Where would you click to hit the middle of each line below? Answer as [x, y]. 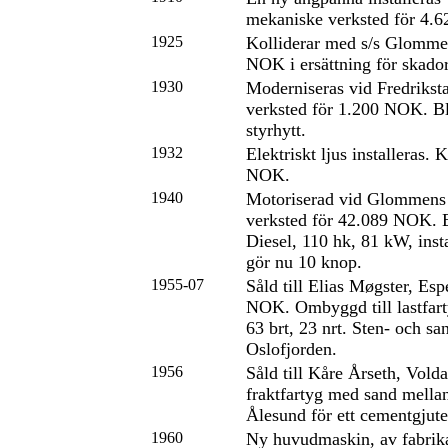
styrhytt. [276, 130]
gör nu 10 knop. [304, 262]
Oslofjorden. [291, 349]
